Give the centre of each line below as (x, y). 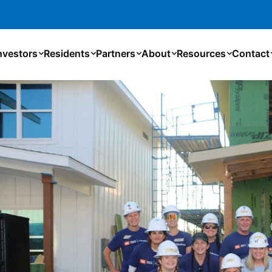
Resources (202, 54)
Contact (251, 54)
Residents (67, 54)
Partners (116, 54)
